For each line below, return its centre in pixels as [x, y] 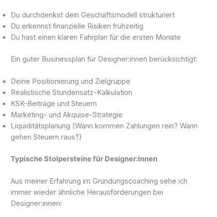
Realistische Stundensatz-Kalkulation [72, 93]
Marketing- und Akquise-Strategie [67, 115]
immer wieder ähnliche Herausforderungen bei [87, 193]
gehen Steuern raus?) [46, 137]
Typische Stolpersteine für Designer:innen [84, 159]
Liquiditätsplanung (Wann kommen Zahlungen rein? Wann [104, 126]
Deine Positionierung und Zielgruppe [71, 82]
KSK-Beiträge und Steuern [54, 104]
